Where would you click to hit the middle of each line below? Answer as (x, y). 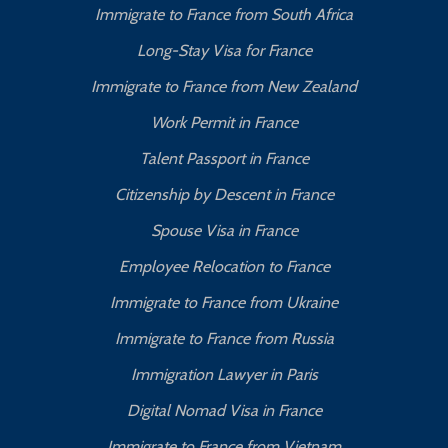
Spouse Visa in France (224, 231)
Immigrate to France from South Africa (224, 15)
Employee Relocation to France (224, 267)
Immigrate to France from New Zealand (224, 87)
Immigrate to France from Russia (224, 339)
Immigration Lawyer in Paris (224, 375)
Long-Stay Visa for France (224, 51)
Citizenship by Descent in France (224, 195)
